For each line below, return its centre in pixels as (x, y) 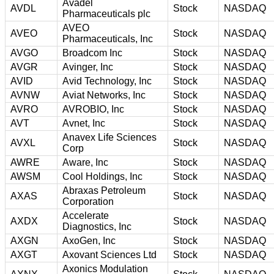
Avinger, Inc (88, 67)
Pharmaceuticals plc (106, 13)
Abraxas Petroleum (104, 190)
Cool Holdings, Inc (102, 176)
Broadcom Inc (92, 53)
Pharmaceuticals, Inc (108, 39)
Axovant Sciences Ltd (109, 254)
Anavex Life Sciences (109, 137)
